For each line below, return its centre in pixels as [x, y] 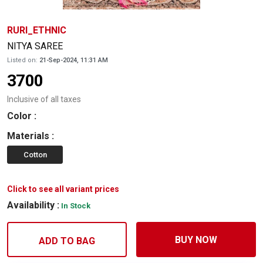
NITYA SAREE [35, 46]
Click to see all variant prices [63, 189]
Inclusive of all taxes [44, 99]
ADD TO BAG [67, 241]
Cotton [35, 155]
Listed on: [22, 60]
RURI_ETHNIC [37, 30]
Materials [28, 136]
